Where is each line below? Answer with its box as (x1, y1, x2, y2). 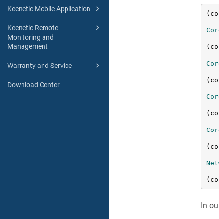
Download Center (7, 81, 60, 89)
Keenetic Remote (7, 24, 58, 32)
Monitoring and (7, 33, 54, 42)
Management (7, 43, 48, 51)
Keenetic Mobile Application (7, 5, 90, 13)
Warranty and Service (7, 62, 72, 70)
